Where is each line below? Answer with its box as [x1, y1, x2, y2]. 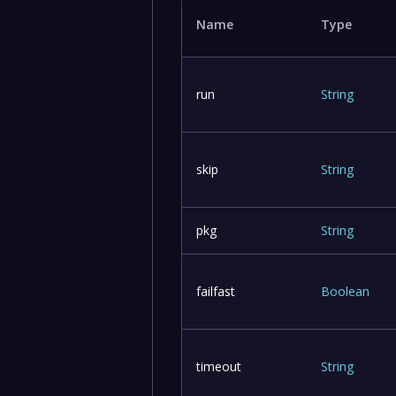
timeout [196, 357, 242, 375]
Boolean [321, 282, 370, 300]
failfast [196, 282, 236, 300]
